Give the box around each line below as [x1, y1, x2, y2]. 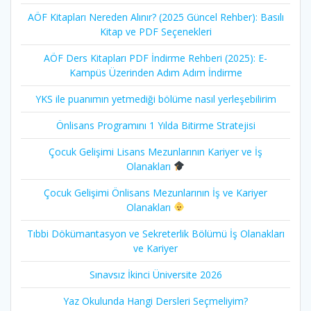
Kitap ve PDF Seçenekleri [99, 24, 212, 38]
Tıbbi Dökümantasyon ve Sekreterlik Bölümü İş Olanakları [26, 226, 285, 240]
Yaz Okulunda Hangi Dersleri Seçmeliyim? [63, 294, 248, 308]
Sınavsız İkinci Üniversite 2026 [89, 267, 222, 281]
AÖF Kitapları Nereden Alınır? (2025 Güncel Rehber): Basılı [27, 10, 284, 24]
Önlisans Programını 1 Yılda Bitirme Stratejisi [56, 118, 255, 132]
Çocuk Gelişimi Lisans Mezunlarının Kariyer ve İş [49, 144, 262, 158]
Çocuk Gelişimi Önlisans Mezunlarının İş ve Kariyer [44, 185, 267, 199]
